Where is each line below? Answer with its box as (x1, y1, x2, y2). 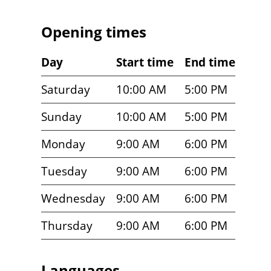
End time (184, 54, 235, 71)
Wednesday (41, 191, 105, 207)
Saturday (41, 82, 90, 98)
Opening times (41, 21, 146, 42)
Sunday (41, 109, 82, 125)
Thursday (41, 218, 93, 234)
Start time (116, 54, 174, 71)
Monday (41, 136, 85, 152)
